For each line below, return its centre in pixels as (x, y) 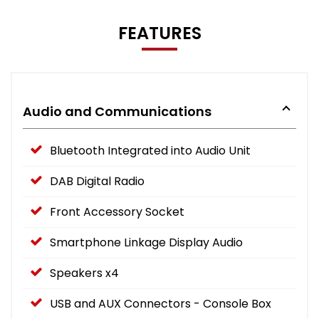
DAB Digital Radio (97, 181)
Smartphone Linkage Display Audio (146, 242)
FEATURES (159, 33)
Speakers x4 (84, 273)
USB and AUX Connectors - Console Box (161, 303)
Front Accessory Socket (117, 211)
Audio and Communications (117, 111)
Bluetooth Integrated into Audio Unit (150, 150)
